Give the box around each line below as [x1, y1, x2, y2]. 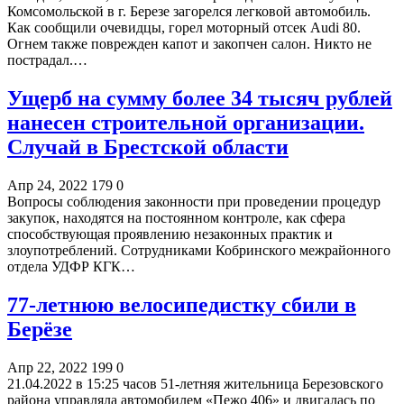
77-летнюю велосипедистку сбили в [7, 292, 356, 317]
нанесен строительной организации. [7, 111, 364, 135]
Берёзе [7, 317, 72, 341]
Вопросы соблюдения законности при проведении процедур [7, 193, 381, 209]
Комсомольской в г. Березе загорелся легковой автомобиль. [7, 4, 371, 20]
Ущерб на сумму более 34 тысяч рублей [7, 87, 392, 111]
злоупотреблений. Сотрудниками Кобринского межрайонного [7, 242, 390, 258]
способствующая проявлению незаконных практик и [7, 225, 333, 242]
